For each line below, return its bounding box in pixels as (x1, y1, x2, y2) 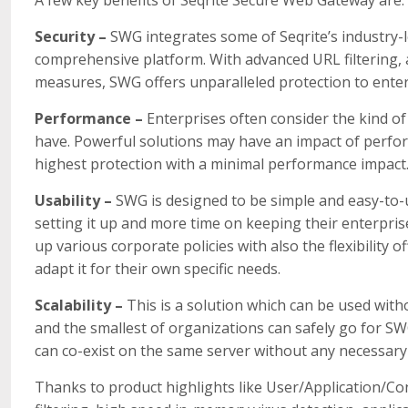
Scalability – (35, 294, 127, 315)
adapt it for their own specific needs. (35, 258, 281, 279)
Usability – (35, 189, 117, 210)
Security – (35, 25, 111, 46)
